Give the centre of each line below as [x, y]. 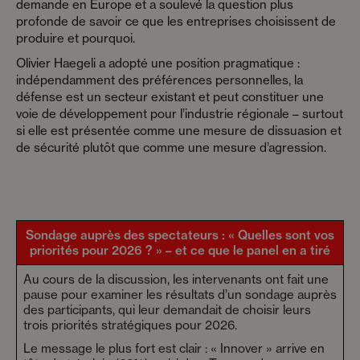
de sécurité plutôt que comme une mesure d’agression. [171, 148]
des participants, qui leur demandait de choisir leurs [167, 310]
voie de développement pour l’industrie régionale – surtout [180, 114]
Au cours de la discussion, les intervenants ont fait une [176, 280]
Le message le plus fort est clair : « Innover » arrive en [174, 349]
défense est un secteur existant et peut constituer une [170, 97]
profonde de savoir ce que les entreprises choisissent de [176, 22]
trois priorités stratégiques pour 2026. [130, 325]
